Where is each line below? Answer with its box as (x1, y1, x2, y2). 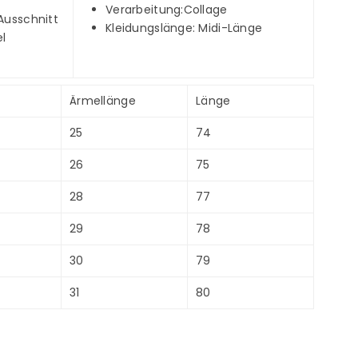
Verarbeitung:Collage (105, 2, 228, 18)
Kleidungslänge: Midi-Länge (105, 20, 263, 37)
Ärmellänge (70, 92, 136, 109)
